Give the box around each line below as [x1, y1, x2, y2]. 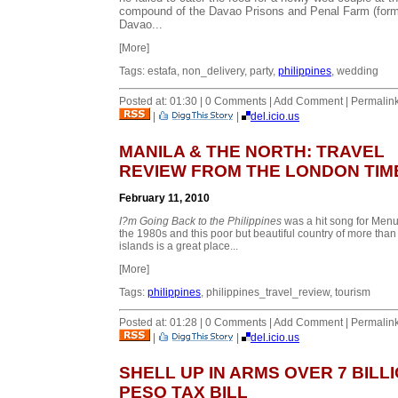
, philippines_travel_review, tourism [201, 285, 370, 298]
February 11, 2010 [119, 191, 210, 204]
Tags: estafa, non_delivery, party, [119, 64, 278, 77]
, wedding [331, 64, 378, 77]
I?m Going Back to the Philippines [119, 214, 282, 227]
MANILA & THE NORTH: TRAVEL [119, 141, 385, 161]
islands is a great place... [119, 239, 238, 252]
